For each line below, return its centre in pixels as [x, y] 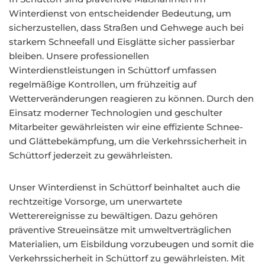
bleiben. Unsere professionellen [79, 56]
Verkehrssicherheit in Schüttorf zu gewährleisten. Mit [127, 258]
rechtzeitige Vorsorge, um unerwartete [96, 201]
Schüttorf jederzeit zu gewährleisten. [91, 155]
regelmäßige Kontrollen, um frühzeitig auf [103, 84]
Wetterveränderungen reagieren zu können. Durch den [131, 98]
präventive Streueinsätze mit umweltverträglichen [120, 230]
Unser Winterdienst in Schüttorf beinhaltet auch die [125, 187]
